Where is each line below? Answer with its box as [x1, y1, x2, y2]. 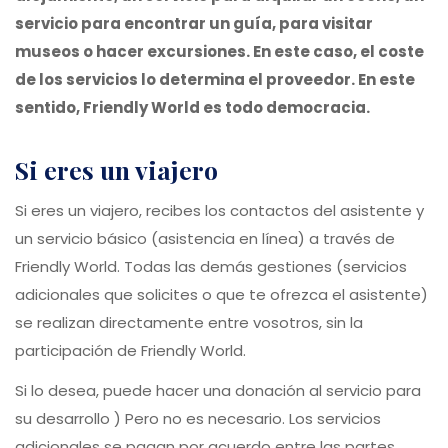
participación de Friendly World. [15, 339, 246, 361]
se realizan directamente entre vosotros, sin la [15, 311, 363, 333]
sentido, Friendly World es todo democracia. [15, 96, 370, 118]
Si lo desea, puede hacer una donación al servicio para [15, 379, 421, 401]
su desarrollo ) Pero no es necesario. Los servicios [15, 407, 381, 429]
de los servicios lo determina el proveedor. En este [15, 68, 415, 90]
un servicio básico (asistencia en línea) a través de [15, 227, 395, 249]
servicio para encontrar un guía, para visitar [15, 12, 373, 34]
